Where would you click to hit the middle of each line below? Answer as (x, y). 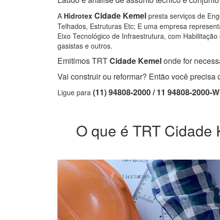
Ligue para (75, 93)
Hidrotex (78, 16)
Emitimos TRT (82, 61)
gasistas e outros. (85, 46)
